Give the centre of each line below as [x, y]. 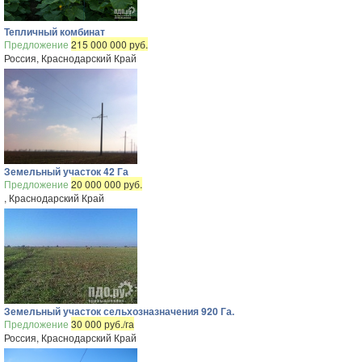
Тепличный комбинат [55, 32]
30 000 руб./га [103, 324]
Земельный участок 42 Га [66, 171]
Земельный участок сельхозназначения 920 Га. [119, 311]
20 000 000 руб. [107, 184]
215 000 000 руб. [109, 44]
